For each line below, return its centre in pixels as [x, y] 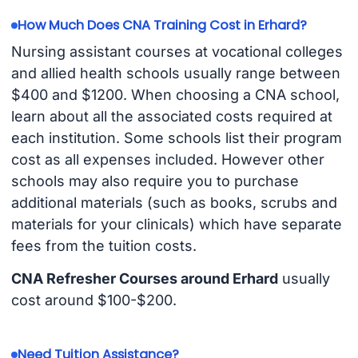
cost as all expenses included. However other [167, 160]
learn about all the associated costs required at [171, 117]
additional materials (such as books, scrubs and [174, 203]
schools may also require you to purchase [155, 181]
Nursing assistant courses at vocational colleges [177, 52]
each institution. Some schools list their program [176, 138]
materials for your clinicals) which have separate [176, 225]
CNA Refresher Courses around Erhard [144, 279]
